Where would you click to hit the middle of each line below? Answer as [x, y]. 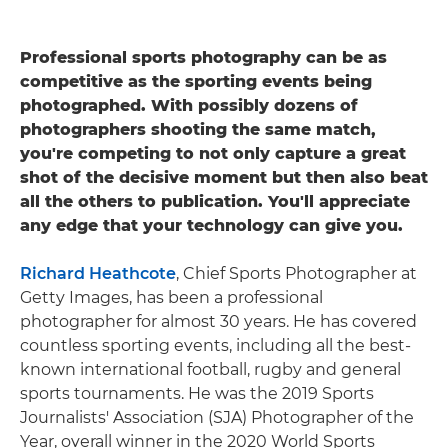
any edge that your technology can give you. [211, 225]
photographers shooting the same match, [198, 129]
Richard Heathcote [98, 273]
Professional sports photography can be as [203, 57]
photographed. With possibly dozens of [189, 105]
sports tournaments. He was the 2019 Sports [197, 393]
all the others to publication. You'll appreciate [215, 201]
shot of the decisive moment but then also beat [224, 177]
